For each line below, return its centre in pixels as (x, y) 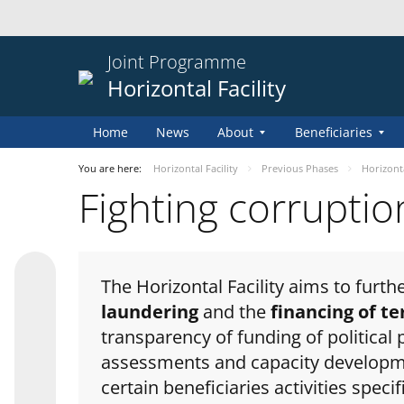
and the (237, 312)
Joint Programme (177, 62)
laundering (152, 312)
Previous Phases (300, 168)
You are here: (111, 168)
